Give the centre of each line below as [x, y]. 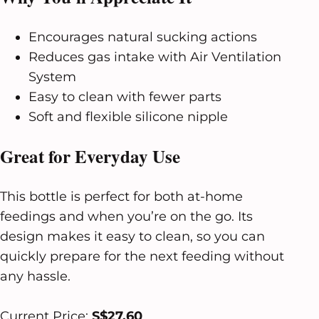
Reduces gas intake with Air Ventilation [155, 57]
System [52, 77]
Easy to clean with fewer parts [125, 96]
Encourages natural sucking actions [143, 37]
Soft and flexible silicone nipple [128, 116]
